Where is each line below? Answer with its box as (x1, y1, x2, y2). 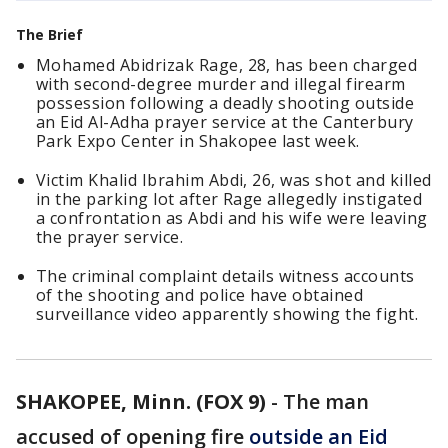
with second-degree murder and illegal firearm (36, 73, 406, 95)
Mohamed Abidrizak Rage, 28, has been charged (36, 54, 418, 76)
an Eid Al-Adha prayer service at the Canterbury (36, 111, 414, 133)
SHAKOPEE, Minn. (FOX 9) (16, 388, 266, 415)
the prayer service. (36, 226, 184, 248)
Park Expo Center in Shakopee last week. (36, 130, 360, 152)
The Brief (16, 25, 83, 44)
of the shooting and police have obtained (36, 284, 364, 306)
